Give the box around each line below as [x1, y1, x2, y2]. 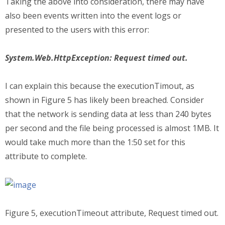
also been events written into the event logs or [5, 10, 181, 21]
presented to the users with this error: [5, 24, 149, 35]
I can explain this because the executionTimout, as [5, 80, 194, 91]
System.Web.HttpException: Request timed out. [5, 52, 188, 63]
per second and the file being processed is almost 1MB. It [5, 122, 219, 134]
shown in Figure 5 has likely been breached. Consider [5, 94, 204, 105]
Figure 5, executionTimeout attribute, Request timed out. [5, 207, 218, 219]
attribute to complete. [5, 150, 87, 162]
